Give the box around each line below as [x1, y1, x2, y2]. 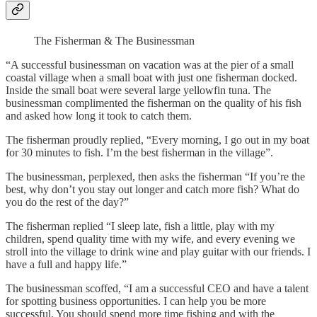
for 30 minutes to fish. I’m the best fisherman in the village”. [6, 146, 273, 159]
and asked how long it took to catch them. [6, 110, 192, 122]
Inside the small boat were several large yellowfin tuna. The [6, 84, 271, 97]
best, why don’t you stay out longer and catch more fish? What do [6, 183, 299, 196]
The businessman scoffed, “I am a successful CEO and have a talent [6, 282, 309, 295]
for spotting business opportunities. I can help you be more [6, 295, 266, 308]
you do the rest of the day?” [6, 196, 129, 209]
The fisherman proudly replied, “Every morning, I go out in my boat [6, 134, 309, 146]
